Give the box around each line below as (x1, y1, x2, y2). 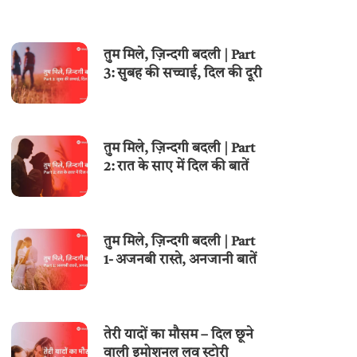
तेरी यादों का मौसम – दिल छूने (104, 328, 254, 343)
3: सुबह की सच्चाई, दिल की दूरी (104, 66, 263, 80)
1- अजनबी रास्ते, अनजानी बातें (104, 253, 257, 267)
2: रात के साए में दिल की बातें (104, 159, 249, 174)
